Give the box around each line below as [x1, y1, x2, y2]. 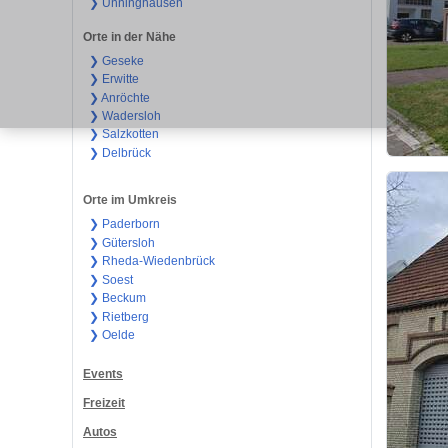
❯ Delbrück [88, 145, 151, 160]
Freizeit [83, 395, 125, 410]
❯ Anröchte [88, 90, 150, 105]
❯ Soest [88, 272, 133, 287]
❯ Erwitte [88, 72, 139, 87]
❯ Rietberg [88, 309, 149, 324]
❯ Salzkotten [88, 127, 159, 142]
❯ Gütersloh [88, 235, 155, 250]
